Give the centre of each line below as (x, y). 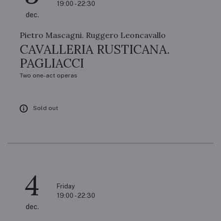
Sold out (46, 108)
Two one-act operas (49, 75)
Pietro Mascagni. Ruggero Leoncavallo (93, 35)
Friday (66, 186)
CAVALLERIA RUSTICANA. (95, 49)
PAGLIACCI (52, 63)
